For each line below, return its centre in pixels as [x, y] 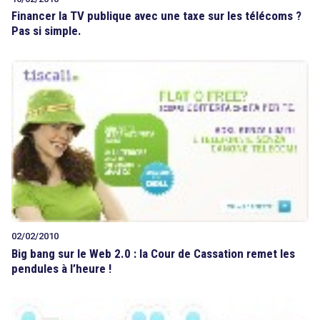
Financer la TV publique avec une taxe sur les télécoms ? [156, 16]
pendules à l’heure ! [61, 269]
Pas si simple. [46, 31]
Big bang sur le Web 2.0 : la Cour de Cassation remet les [153, 254]
